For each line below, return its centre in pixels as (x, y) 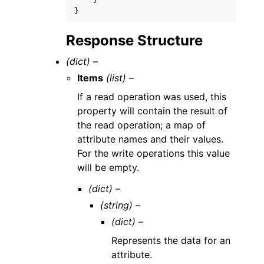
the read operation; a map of (142, 125)
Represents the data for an (171, 240)
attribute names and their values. (151, 139)
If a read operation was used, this (152, 97)
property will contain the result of (153, 111)
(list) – (120, 78)
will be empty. (108, 167)
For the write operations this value (154, 153)
